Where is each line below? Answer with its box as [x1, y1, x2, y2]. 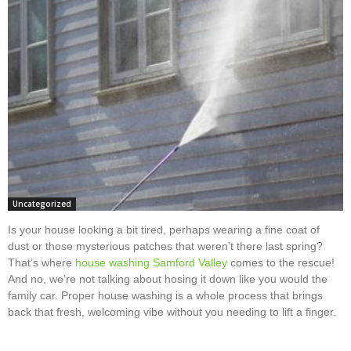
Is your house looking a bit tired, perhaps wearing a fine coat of [8, 223, 320, 237]
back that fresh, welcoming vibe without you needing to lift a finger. [8, 306, 336, 319]
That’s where [8, 256, 75, 270]
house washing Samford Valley [75, 256, 227, 270]
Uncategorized [13, 198, 71, 210]
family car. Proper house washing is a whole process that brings [8, 289, 323, 302]
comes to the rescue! [227, 256, 335, 270]
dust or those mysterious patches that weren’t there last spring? [8, 240, 323, 253]
